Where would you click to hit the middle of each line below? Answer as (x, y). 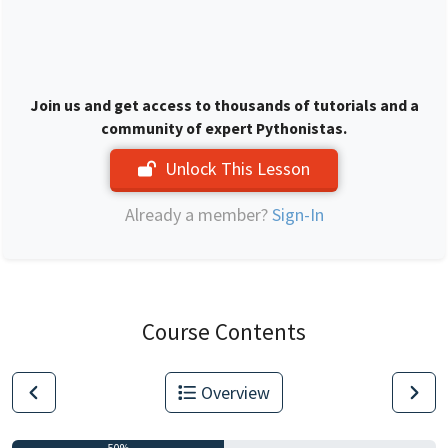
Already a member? (198, 214)
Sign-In (297, 214)
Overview (235, 392)
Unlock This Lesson (237, 168)
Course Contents (224, 331)
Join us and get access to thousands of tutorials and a (224, 105)
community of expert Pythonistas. (224, 128)
